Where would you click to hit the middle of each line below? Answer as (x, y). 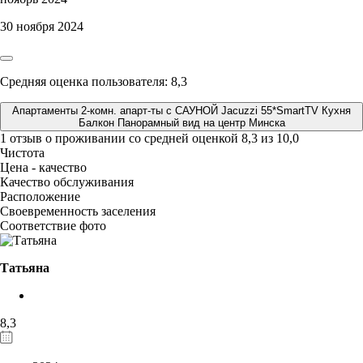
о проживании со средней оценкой (143, 138)
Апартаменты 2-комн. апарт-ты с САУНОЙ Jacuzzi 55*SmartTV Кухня (181, 110)
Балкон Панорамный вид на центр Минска (181, 122)
